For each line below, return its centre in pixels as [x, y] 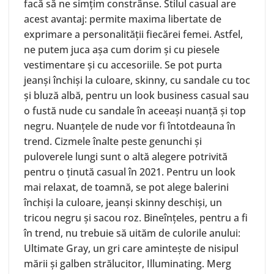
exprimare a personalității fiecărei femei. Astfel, [133, 35]
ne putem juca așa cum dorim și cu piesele [122, 50]
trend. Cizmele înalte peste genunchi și [113, 142]
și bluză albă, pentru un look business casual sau [136, 96]
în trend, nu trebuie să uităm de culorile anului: [132, 233]
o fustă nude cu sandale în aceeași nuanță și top [135, 111]
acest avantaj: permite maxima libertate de [123, 19]
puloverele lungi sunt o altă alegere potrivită [126, 157]
